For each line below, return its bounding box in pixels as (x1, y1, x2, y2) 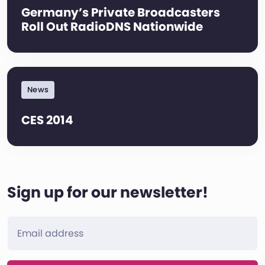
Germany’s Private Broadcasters (21, 4, 220, 21)
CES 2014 (21, 111, 73, 128)
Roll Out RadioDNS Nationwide (21, 18, 203, 35)
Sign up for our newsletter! (7, 182, 208, 203)
